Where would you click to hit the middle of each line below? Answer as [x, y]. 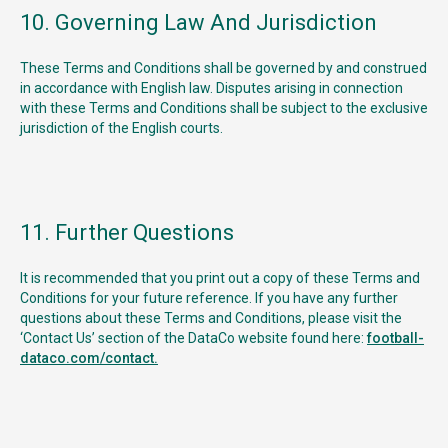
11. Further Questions [127, 232]
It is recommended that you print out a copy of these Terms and [220, 278]
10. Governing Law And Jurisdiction [198, 22]
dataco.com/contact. [89, 358]
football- [395, 338]
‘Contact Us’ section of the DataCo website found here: [193, 338]
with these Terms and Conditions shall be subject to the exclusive [224, 108]
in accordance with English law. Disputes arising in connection [211, 88]
